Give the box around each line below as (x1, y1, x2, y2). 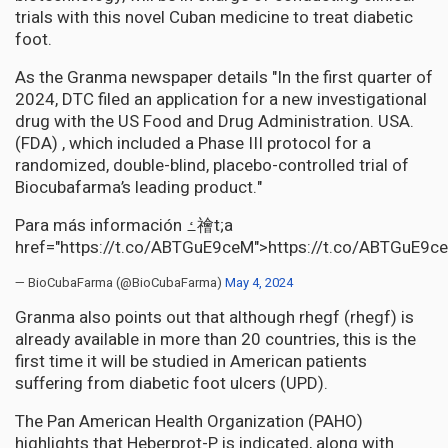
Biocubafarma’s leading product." (15, 174, 262, 200)
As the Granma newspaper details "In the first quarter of (15, 64, 433, 90)
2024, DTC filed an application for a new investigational (15, 86, 427, 112)
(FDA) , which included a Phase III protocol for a (15, 130, 371, 156)
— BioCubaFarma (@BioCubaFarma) (15, 272, 225, 292)
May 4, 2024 (225, 272, 293, 292)
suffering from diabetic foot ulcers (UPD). (15, 370, 328, 396)
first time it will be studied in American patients (15, 348, 367, 374)
